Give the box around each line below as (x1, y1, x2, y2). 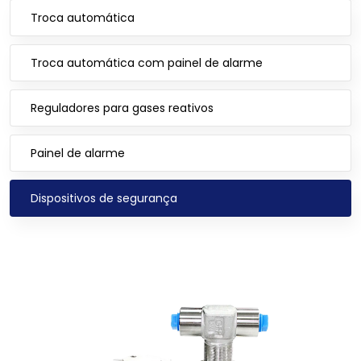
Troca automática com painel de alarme (31, 55, 263, 71)
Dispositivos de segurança (31, 190, 177, 206)
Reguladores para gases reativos (31, 100, 214, 116)
